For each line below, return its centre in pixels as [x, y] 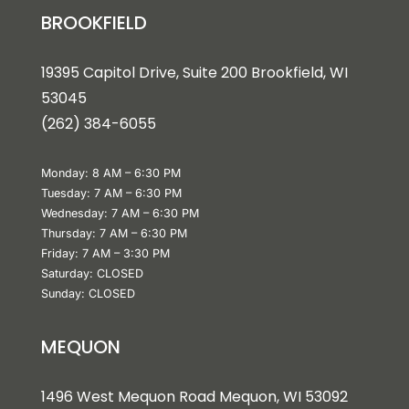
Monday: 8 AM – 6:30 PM [110, 173]
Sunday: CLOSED [88, 293]
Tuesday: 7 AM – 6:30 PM [111, 193]
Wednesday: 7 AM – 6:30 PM [120, 213]
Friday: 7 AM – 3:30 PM [105, 253]
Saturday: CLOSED [92, 273]
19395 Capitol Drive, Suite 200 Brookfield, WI [194, 73]
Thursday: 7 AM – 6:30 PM [114, 233]
